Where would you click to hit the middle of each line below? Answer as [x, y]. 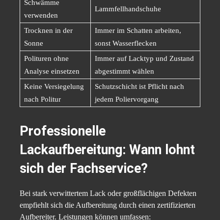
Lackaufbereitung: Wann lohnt [107, 150]
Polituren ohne [46, 59]
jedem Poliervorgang [127, 99]
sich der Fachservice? [84, 169]
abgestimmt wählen [124, 71]
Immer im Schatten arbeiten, [138, 31]
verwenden [41, 15]
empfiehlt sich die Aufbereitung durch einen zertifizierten [108, 205]
